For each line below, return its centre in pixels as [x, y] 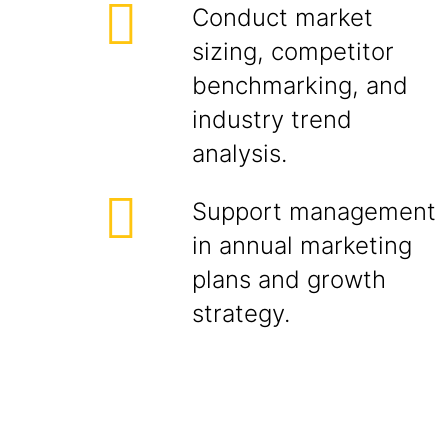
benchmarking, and [300, 85]
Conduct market [282, 17]
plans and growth [289, 279]
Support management [314, 211]
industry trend [272, 119]
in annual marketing [302, 245]
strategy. [241, 313]
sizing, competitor [293, 51]
